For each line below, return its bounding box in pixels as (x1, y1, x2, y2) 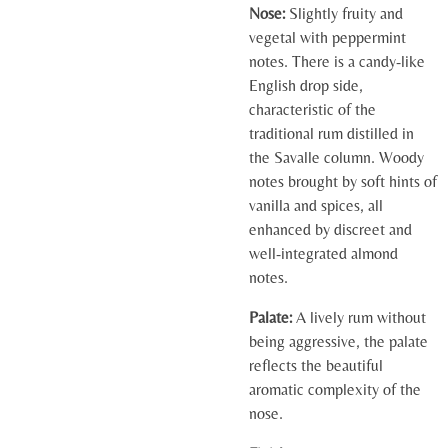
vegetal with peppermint (249, 28, 406, 47)
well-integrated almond (249, 244, 398, 263)
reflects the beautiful (249, 356, 383, 375)
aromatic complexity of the (249, 380, 421, 399)
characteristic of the (249, 100, 376, 119)
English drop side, (249, 76, 363, 95)
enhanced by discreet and (249, 220, 412, 239)
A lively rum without (292, 308, 426, 327)
